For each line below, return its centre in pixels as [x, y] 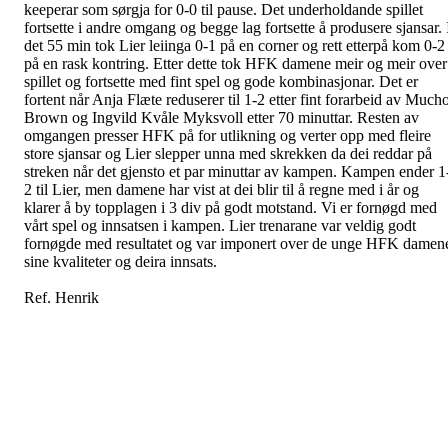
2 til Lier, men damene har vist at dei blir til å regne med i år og [221, 189]
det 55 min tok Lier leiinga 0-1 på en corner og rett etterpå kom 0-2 [234, 45]
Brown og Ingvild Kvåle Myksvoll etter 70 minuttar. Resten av [221, 117]
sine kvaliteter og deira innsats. [120, 261]
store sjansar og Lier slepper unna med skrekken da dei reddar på [228, 153]
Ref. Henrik [61, 297]
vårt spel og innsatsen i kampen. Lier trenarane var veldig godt [220, 225]
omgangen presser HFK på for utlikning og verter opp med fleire [227, 135]
